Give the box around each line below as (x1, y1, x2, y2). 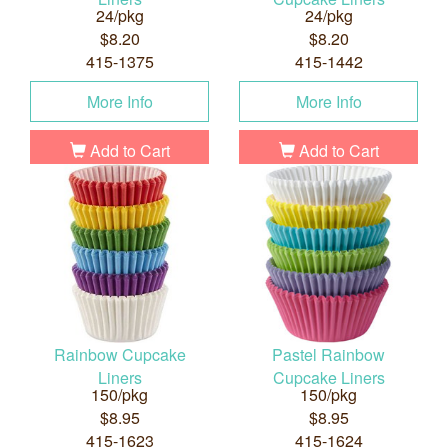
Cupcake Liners (272, 366, 385, 390)
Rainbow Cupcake (53, 343, 186, 367)
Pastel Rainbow (272, 343, 385, 367)
